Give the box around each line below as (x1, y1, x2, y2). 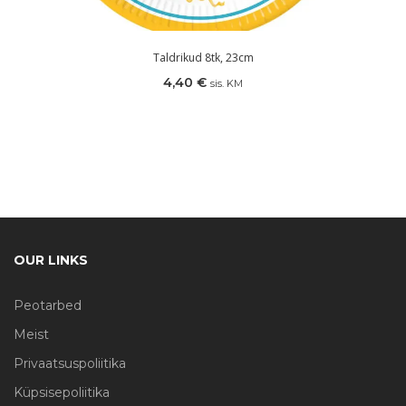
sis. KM (210, 76, 243, 90)
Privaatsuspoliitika (14, 354, 126, 372)
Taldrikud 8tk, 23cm (152, 49, 254, 65)
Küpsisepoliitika (14, 383, 110, 401)
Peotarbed (14, 296, 82, 314)
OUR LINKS (14, 251, 88, 268)
